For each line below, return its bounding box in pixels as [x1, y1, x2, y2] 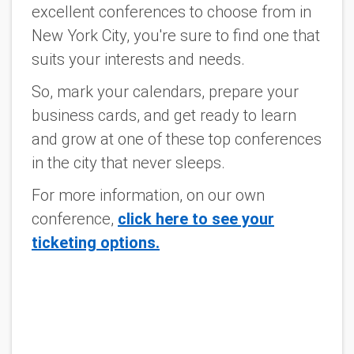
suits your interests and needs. [32, 49, 245, 69]
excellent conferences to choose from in [32, 2, 311, 21]
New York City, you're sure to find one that [32, 25, 320, 45]
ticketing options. [32, 232, 160, 252]
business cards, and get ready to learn [32, 105, 296, 125]
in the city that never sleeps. [32, 153, 225, 172]
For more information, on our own [32, 185, 265, 205]
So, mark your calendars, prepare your [32, 81, 299, 101]
